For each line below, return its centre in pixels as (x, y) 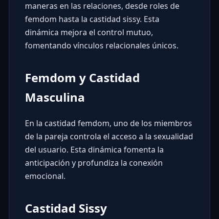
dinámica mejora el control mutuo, (89, 32)
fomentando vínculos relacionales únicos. (101, 45)
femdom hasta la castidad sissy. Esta (92, 19)
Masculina (55, 97)
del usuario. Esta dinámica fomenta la (94, 149)
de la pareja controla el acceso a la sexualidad (109, 136)
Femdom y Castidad (82, 77)
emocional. (45, 176)
